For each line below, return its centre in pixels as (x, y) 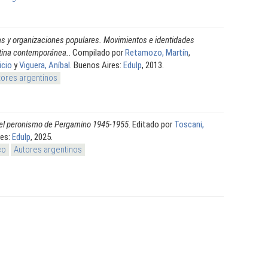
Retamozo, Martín (157, 52)
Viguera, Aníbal (45, 65)
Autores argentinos (48, 149)
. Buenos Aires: (97, 65)
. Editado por (151, 124)
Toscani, (189, 124)
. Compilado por (97, 52)
